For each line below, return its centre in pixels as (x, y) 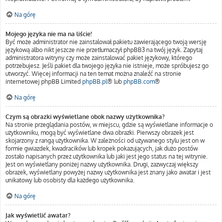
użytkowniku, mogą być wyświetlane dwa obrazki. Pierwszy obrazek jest (100, 133)
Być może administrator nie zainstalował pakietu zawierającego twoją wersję (106, 42)
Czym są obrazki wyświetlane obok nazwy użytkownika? (85, 117)
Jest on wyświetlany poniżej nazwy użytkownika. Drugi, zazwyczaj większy (102, 164)
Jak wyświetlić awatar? (38, 215)
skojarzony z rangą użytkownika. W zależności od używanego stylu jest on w (105, 140)
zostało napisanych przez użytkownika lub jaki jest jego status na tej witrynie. (107, 156)
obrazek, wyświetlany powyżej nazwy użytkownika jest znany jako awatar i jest (108, 172)
